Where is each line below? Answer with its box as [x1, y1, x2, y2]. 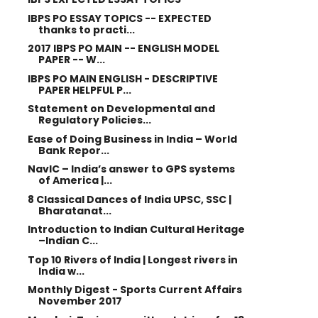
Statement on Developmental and [27, 102, 215, 116]
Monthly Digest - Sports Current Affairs [27, 283, 242, 297]
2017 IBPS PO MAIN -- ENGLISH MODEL [27, 41, 219, 55]
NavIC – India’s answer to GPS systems [27, 162, 235, 176]
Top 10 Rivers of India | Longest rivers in [27, 252, 238, 267]
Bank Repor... [38, 143, 109, 158]
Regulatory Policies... [38, 113, 151, 127]
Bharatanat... [38, 203, 111, 218]
